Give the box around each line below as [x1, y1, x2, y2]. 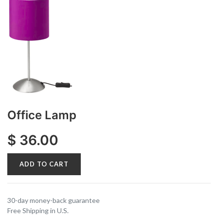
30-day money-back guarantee [7, 196, 100, 205]
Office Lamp [7, 108, 76, 123]
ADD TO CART [19, 160, 69, 168]
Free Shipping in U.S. [7, 206, 69, 215]
